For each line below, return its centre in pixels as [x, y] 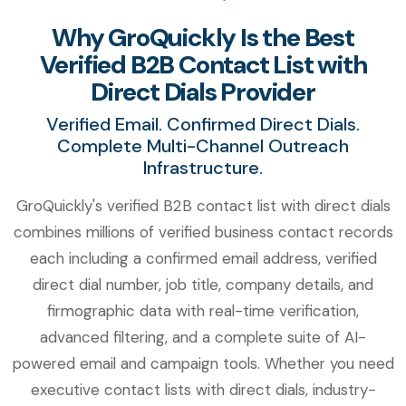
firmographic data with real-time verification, [203, 311]
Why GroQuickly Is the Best [203, 38]
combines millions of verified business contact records [203, 232]
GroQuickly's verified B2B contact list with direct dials [203, 206]
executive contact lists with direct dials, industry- [203, 390]
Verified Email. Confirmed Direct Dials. [203, 125]
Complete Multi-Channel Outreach [203, 146]
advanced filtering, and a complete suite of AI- [203, 338]
